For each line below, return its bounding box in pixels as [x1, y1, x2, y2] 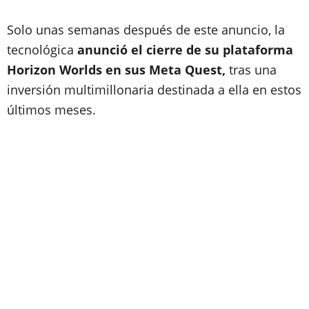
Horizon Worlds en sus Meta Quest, [7, 61, 229, 78]
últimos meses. [7, 101, 99, 118]
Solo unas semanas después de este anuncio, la [7, 21, 285, 38]
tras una [229, 61, 277, 78]
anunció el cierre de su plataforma [77, 41, 293, 58]
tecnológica [7, 41, 77, 58]
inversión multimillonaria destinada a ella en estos [7, 81, 301, 98]
